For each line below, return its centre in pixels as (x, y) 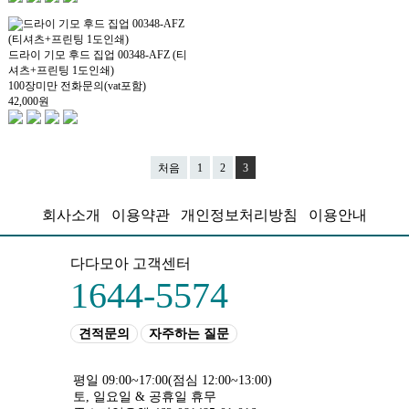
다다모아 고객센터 (131, 264)
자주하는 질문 (189, 334)
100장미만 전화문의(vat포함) (77, 85)
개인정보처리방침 (239, 215)
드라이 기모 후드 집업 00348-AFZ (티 (97, 54)
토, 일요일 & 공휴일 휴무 (145, 397)
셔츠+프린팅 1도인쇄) (61, 70)
